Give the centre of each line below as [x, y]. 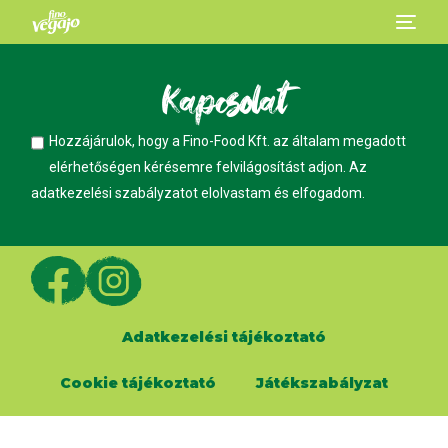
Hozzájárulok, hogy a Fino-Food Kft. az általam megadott [228, 141]
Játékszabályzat [322, 383]
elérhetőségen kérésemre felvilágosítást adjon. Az [208, 167]
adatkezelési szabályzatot [116, 193]
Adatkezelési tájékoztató [224, 337]
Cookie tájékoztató [138, 383]
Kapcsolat [224, 105]
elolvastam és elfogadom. [283, 193]
